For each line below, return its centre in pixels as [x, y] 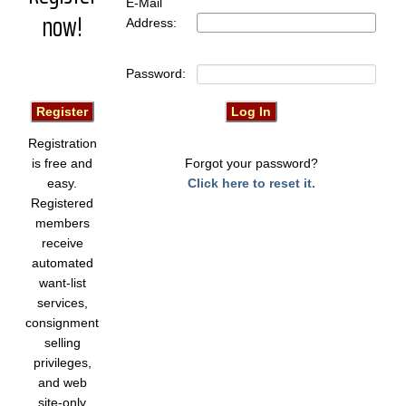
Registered [63, 203]
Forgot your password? [251, 163]
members [62, 223]
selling [62, 343]
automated [62, 263]
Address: [152, 23]
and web [62, 382]
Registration [62, 143]
